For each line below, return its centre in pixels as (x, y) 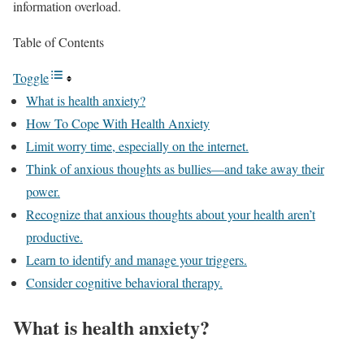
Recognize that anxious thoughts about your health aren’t (171, 214)
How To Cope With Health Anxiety (118, 123)
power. (43, 191)
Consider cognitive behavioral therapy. (124, 282)
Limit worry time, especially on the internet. (137, 146)
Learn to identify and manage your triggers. (136, 260)
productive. (54, 237)
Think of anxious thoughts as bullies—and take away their (175, 169)
